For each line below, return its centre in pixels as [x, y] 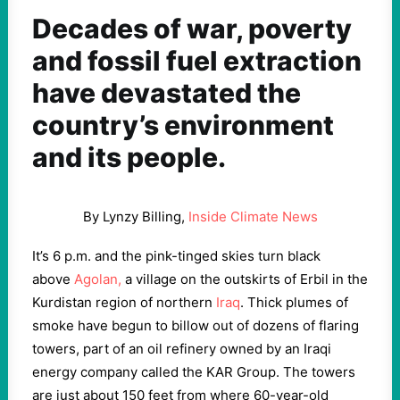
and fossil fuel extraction [197, 61]
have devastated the [167, 93]
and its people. [129, 157]
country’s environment [183, 125]
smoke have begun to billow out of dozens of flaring [196, 325]
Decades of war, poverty [192, 29]
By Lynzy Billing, [135, 217]
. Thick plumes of [294, 302]
